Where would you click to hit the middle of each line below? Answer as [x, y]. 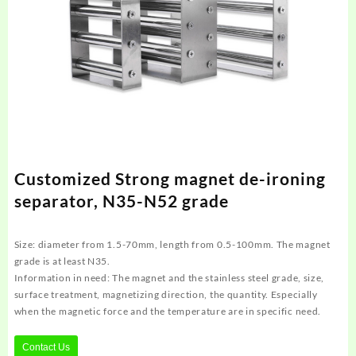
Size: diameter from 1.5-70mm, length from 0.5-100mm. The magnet [172, 244]
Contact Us [46, 347]
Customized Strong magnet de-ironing [170, 178]
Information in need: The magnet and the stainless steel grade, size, [169, 277]
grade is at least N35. [62, 261]
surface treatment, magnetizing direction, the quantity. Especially [166, 294]
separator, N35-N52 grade [121, 200]
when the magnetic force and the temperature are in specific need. [168, 311]
